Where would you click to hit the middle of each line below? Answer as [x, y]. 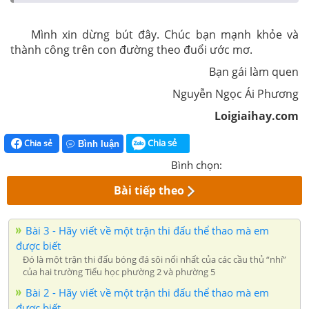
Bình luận [99, 144]
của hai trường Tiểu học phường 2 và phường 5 [119, 272]
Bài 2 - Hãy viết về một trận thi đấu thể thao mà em [147, 293]
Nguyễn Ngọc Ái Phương [233, 93]
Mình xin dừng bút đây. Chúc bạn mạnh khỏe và [154, 34]
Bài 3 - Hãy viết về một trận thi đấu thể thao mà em [147, 231]
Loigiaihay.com [257, 116]
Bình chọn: [197, 165]
